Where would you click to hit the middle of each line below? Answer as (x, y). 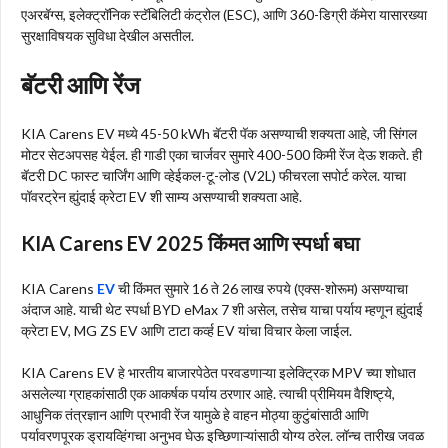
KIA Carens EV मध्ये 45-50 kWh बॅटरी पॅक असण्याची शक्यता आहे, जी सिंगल (219, 133)
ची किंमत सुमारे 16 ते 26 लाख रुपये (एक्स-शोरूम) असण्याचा (261, 288)
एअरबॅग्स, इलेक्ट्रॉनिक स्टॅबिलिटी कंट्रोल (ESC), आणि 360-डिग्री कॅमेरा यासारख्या (224, 14)
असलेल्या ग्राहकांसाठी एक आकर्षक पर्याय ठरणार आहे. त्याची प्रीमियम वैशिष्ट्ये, (208, 393)
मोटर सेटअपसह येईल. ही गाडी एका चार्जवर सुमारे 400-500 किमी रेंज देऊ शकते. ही (221, 154)
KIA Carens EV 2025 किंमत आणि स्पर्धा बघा (192, 242)
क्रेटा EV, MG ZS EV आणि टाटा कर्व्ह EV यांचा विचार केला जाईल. (186, 330)
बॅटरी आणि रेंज (80, 84)
